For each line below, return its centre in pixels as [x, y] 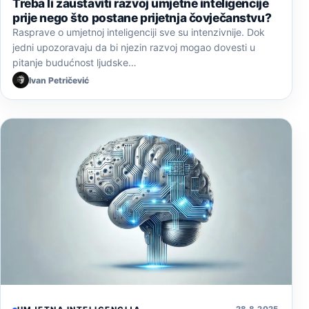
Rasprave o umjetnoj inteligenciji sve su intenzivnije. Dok [139, 32]
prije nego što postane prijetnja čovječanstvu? [142, 18]
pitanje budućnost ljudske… [74, 63]
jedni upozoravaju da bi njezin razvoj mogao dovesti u [134, 48]
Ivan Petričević [59, 80]
